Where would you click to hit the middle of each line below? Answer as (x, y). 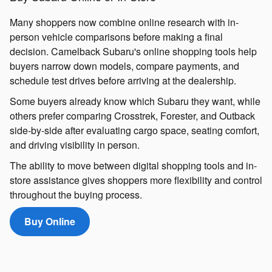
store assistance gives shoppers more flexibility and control (136, 180)
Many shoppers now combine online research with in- (124, 22)
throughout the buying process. (76, 195)
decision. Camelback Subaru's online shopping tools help (133, 52)
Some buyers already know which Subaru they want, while (135, 101)
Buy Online (50, 222)
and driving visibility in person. (75, 145)
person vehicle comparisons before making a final (116, 37)
